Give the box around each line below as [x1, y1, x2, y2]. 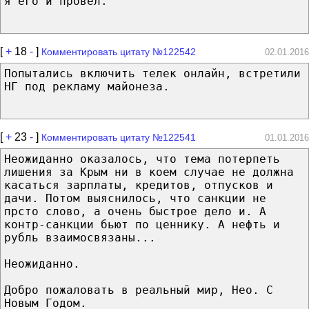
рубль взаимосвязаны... [4, 230, 156, 244]
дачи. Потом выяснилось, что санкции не [4, 191, 266, 205]
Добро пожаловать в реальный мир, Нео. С [4, 283, 273, 297]
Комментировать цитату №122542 [41, 46, 196, 57]
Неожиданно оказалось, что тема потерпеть [4, 152, 280, 166]
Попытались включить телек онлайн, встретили [4, 66, 301, 80]
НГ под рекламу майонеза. [4, 79, 170, 93]
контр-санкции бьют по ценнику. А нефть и [4, 217, 280, 231]
